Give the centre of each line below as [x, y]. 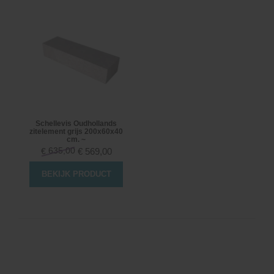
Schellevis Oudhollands [76, 123]
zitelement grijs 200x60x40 [76, 131]
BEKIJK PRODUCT [76, 174]
